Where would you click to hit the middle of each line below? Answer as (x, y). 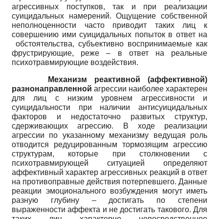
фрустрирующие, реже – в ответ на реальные (109, 53)
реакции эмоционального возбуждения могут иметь (109, 191)
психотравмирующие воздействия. (75, 62)
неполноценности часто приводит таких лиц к (109, 25)
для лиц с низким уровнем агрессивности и (109, 98)
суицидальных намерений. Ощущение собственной (109, 16)
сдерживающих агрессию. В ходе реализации (109, 126)
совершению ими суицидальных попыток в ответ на (109, 34)
